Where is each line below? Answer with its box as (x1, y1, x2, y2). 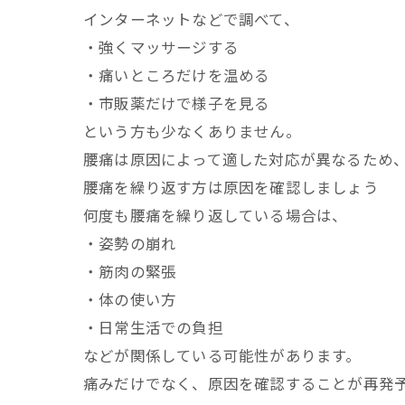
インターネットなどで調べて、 (83, 8, 299, 30)
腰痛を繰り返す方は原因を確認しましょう (83, 176, 379, 198)
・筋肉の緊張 (83, 260, 177, 282)
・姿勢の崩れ (83, 232, 177, 254)
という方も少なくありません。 (83, 120, 301, 142)
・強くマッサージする (83, 36, 239, 58)
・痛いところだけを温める (83, 64, 270, 86)
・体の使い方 (83, 288, 177, 310)
